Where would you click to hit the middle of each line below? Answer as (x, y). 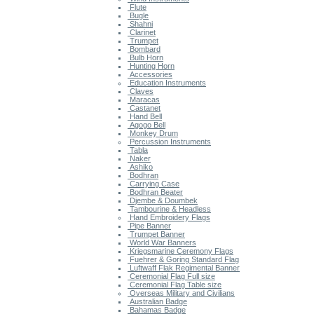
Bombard (144, 49)
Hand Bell (145, 116)
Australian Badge (157, 301)
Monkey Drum (153, 133)
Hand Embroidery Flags (169, 217)
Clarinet (142, 32)
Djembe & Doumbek (163, 200)
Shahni (140, 23)
